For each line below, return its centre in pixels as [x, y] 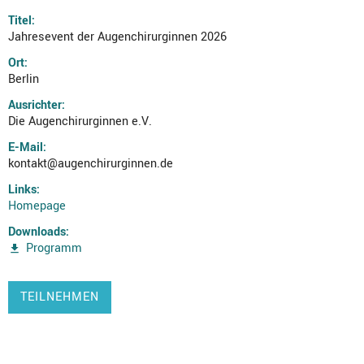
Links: [24, 190]
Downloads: [39, 232]
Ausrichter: [37, 105]
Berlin [24, 79]
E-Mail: [27, 147]
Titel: [22, 21]
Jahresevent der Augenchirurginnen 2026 [117, 37]
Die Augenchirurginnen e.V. [80, 121]
